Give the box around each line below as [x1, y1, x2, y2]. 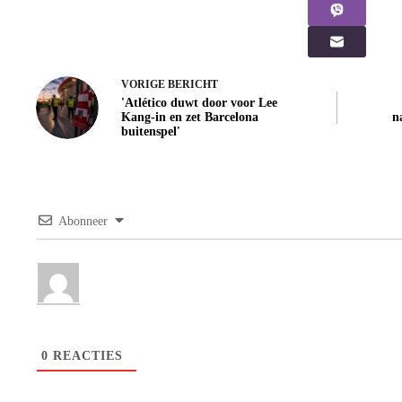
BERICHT [168, 78, 218, 92]
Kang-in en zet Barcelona [121, 110, 258, 125]
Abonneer [58, 214, 108, 229]
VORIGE [121, 78, 168, 92]
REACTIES [48, 349, 123, 363]
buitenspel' [121, 125, 180, 139]
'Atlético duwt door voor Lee [121, 96, 277, 110]
